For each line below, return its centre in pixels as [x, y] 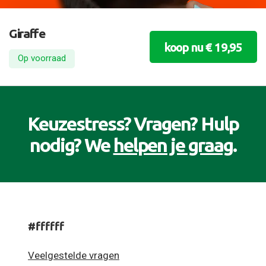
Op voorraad [42, 58]
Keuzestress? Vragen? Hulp [133, 124]
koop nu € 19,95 [203, 47]
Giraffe [27, 33]
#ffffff [46, 227]
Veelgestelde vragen [74, 255]
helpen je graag [173, 145]
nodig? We [71, 145]
